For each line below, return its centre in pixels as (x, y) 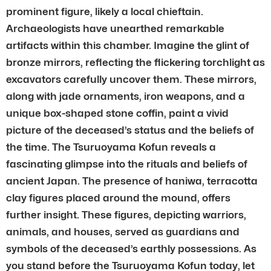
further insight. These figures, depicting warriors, (126, 214)
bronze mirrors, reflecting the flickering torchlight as (135, 62)
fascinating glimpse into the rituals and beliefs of (127, 164)
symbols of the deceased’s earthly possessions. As (131, 248)
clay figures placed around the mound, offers (118, 198)
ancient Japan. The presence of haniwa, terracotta (132, 181)
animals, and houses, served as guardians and (123, 231)
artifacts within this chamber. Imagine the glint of (128, 45)
